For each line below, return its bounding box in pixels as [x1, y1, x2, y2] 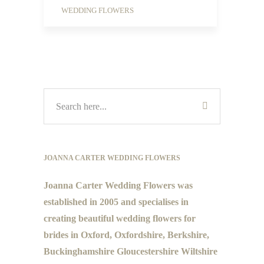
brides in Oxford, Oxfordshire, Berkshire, [44, 230, 209, 240]
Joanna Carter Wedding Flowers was [44, 180, 193, 190]
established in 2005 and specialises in [44, 197, 189, 207]
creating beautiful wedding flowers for [44, 213, 196, 223]
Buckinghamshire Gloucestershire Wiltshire [44, 246, 217, 256]
